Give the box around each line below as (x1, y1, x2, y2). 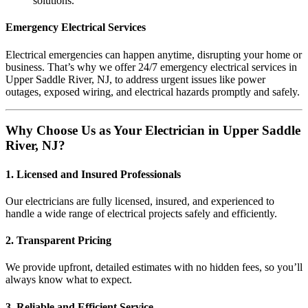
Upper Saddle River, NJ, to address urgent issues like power (5, 73, 265, 85)
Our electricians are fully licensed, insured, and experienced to (5, 195, 274, 207)
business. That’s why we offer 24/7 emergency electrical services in (5, 60, 297, 73)
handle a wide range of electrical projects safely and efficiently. (5, 207, 277, 219)
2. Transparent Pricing (5, 234, 111, 247)
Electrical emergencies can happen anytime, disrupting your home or (5, 48, 302, 60)
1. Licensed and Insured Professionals (5, 168, 181, 180)
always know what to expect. (5, 274, 132, 286)
